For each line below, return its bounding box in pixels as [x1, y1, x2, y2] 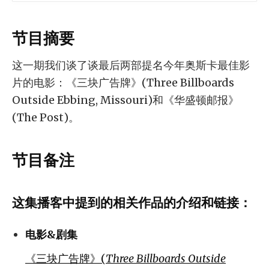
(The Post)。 [12, 110, 79, 125]
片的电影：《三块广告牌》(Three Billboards [12, 76, 234, 90]
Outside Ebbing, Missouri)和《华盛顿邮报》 [12, 93, 239, 107]
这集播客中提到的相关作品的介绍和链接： [12, 195, 252, 211]
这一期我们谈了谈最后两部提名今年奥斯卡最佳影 [12, 58, 250, 73]
